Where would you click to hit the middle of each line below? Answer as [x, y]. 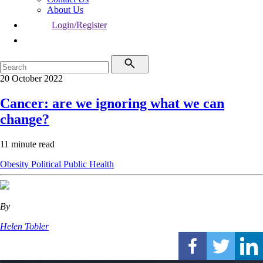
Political [47, 164]
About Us [65, 10]
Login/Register [79, 25]
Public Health [89, 164]
